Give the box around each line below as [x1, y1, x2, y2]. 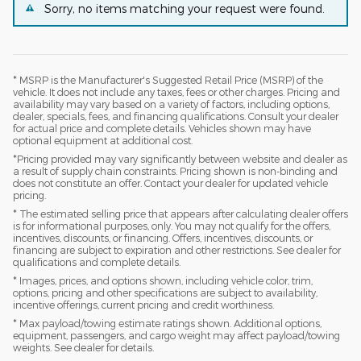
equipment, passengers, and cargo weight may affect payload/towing [13, 330, 340, 342]
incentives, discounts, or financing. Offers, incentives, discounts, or [13, 232, 313, 244]
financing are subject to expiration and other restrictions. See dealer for [13, 244, 341, 256]
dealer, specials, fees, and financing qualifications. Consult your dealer [13, 110, 338, 122]
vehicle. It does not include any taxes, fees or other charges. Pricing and [13, 86, 340, 98]
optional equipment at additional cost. [13, 135, 193, 147]
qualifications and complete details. [13, 256, 180, 268]
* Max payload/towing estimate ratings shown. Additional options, [13, 317, 322, 330]
